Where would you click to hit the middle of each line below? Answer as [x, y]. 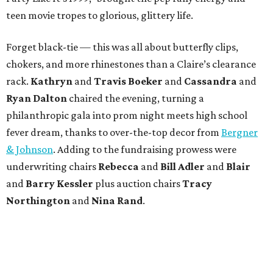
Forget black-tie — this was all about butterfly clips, [122, 47]
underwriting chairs [52, 167]
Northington [39, 201]
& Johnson [30, 150]
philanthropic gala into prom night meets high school [127, 115]
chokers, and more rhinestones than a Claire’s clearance [131, 64]
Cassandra [211, 81]
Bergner [239, 133]
